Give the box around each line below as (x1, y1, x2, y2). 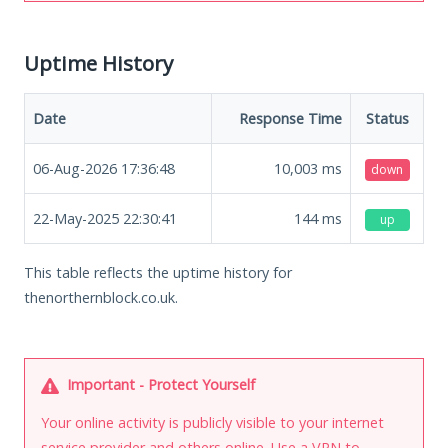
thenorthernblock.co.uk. (24, 287, 178, 307)
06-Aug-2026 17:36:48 (33, 158, 175, 178)
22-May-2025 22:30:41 (33, 208, 177, 228)
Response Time (239, 108, 342, 128)
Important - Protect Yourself (63, 374, 255, 394)
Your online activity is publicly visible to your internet (41, 412, 384, 432)
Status (365, 108, 409, 128)
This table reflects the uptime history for (24, 262, 292, 282)
